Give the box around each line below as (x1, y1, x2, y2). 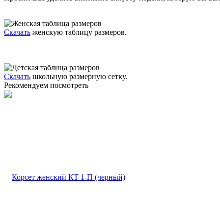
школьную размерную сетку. (30, 72, 127, 81)
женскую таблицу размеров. (30, 28, 127, 37)
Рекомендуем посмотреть (4, 81, 88, 90)
